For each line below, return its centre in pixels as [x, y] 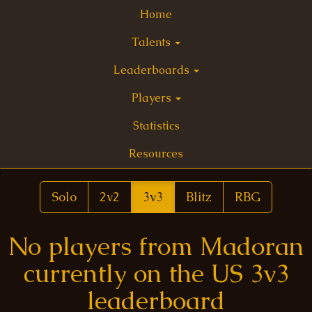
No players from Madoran [156, 246]
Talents [153, 42]
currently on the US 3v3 [156, 273]
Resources [156, 154]
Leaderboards [153, 70]
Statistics [156, 126]
